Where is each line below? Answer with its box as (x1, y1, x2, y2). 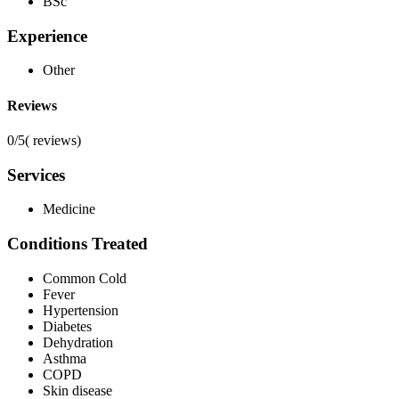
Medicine (43, 201, 95, 217)
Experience (7, 26, 87, 45)
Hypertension (43, 302, 118, 318)
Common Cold (43, 270, 126, 286)
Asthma (43, 350, 86, 366)
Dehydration (43, 334, 113, 350)
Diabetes (43, 318, 92, 334)
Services (7, 165, 65, 184)
